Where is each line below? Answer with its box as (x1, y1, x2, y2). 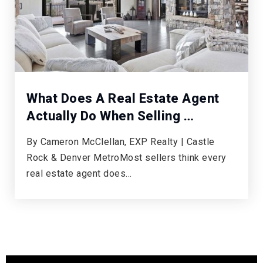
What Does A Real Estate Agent (26, 91, 220, 106)
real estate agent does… (26, 168, 132, 180)
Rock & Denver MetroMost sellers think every (26, 152, 227, 164)
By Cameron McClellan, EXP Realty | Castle (26, 136, 215, 148)
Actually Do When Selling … (26, 109, 194, 124)
